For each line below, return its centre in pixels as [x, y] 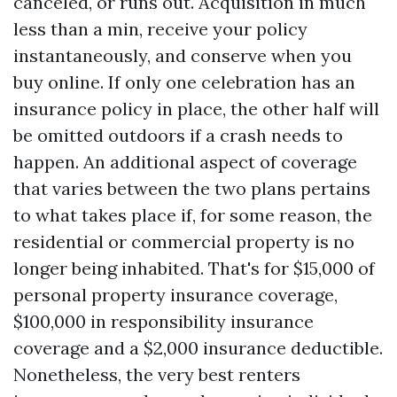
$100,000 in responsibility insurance [163, 321]
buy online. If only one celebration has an [184, 82]
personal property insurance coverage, [175, 295]
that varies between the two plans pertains [192, 188]
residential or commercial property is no [184, 241]
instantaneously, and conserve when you [183, 55]
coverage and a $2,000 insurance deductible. [198, 348]
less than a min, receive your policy [160, 29]
